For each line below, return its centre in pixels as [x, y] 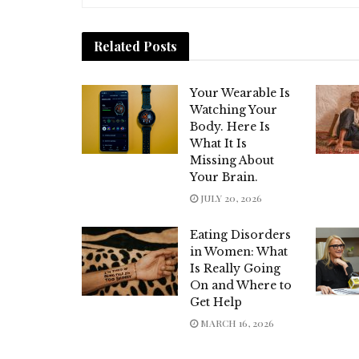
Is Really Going [235, 269]
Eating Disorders [240, 235]
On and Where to [241, 286]
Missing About [232, 161]
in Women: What [239, 252]
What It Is [218, 144]
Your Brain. [224, 177]
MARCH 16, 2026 [236, 323]
